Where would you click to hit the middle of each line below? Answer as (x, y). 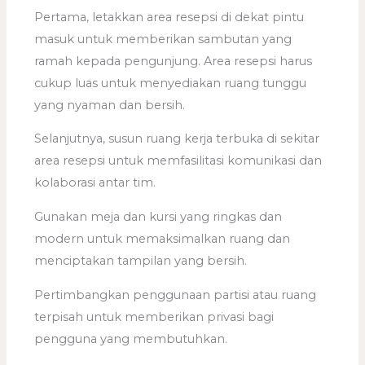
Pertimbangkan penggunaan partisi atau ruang (176, 295)
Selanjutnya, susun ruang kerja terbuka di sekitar (177, 139)
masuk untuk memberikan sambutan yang (163, 39)
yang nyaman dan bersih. (110, 105)
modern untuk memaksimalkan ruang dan (163, 239)
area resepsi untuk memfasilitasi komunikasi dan (178, 161)
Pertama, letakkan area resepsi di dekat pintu (169, 17)
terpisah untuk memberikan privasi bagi (154, 317)
